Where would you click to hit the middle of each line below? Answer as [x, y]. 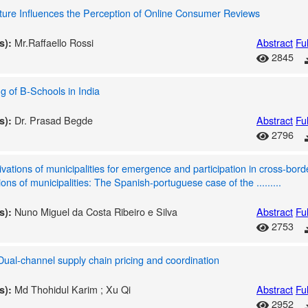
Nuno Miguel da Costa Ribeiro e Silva [96, 211]
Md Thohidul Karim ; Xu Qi [73, 289]
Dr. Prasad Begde [54, 120]
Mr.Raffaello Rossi [54, 42]
